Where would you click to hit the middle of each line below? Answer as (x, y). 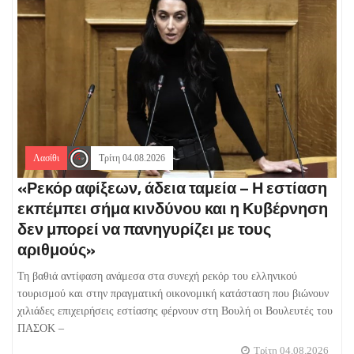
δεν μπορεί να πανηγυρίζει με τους (144, 229)
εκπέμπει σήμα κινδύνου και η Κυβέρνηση (173, 209)
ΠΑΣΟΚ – (41, 329)
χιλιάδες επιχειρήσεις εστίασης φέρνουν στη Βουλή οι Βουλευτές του (175, 311)
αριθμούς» (56, 250)
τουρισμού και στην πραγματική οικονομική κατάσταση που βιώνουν (173, 294)
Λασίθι (46, 158)
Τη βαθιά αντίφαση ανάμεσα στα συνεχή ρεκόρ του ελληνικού (157, 277)
